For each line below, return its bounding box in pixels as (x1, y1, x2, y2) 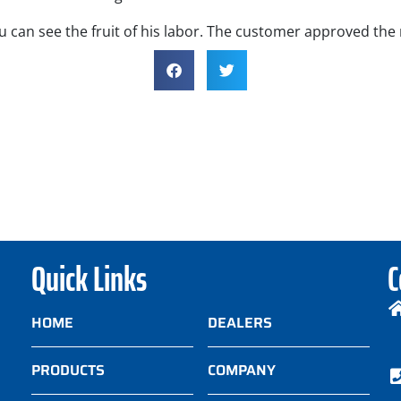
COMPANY (207, 359, 276, 382)
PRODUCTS (31, 359, 106, 382)
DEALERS (207, 311, 272, 335)
